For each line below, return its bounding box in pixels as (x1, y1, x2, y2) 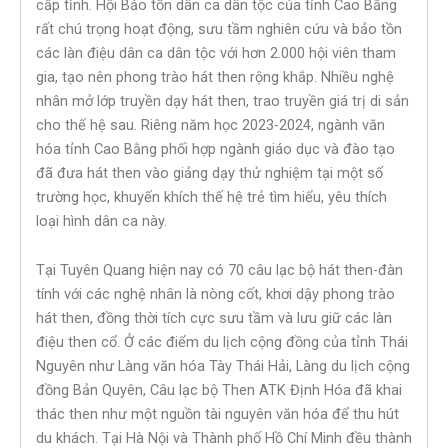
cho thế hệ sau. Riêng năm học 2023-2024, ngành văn (36, 115, 385, 134)
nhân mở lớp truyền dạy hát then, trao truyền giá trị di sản (36, 91, 409, 110)
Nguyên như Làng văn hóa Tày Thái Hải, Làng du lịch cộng (36, 357, 410, 376)
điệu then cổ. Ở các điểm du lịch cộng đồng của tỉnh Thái (36, 333, 408, 352)
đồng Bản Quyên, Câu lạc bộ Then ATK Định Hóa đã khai (36, 381, 402, 400)
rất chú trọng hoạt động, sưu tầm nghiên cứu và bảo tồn (36, 19, 402, 38)
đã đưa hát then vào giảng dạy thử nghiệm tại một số (36, 163, 383, 182)
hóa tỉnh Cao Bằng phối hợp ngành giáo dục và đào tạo (36, 139, 395, 158)
